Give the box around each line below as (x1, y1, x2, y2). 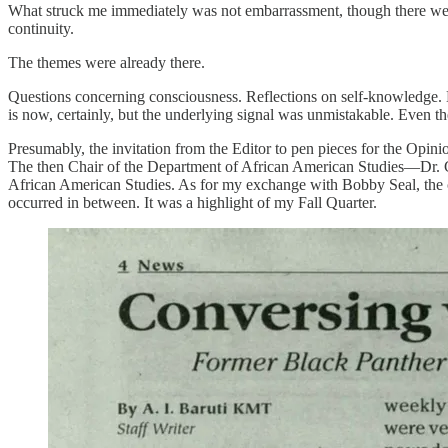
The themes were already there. (8, 54, 205, 72)
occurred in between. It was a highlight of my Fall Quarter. (8, 194, 377, 212)
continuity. (8, 20, 74, 38)
